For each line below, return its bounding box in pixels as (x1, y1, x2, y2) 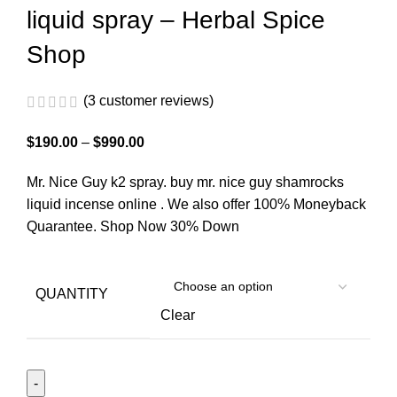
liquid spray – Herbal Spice (27, 6, 325, 35)
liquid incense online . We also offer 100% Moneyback (27, 196, 366, 212)
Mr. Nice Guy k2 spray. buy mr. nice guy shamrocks (27, 174, 344, 190)
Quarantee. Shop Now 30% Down (27, 218, 239, 234)
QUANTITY (35, 285, 108, 301)
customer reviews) (96, 93, 214, 109)
